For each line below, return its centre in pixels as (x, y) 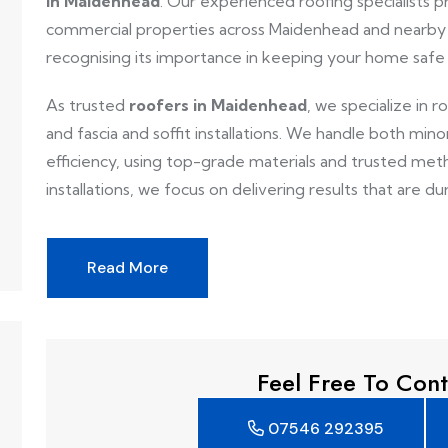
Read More (127, 267)
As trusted (87, 105)
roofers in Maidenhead (218, 105)
